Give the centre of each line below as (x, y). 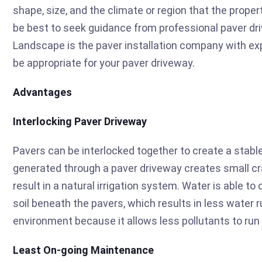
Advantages (42, 92)
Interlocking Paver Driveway (80, 121)
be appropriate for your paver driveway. (104, 63)
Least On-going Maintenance (83, 250)
